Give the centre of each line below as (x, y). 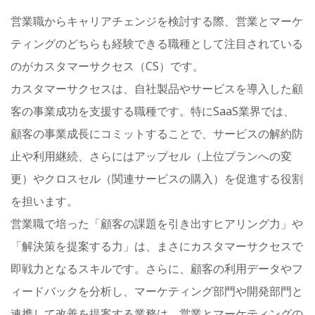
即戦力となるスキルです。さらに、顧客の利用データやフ (157, 269)
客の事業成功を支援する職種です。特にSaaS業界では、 (153, 111)
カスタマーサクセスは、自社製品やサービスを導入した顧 (157, 89)
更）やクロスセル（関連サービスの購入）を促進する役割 (157, 179)
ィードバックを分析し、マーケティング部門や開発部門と (157, 291)
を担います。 (44, 201)
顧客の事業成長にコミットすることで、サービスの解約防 (157, 134)
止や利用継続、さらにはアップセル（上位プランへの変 (151, 156)
